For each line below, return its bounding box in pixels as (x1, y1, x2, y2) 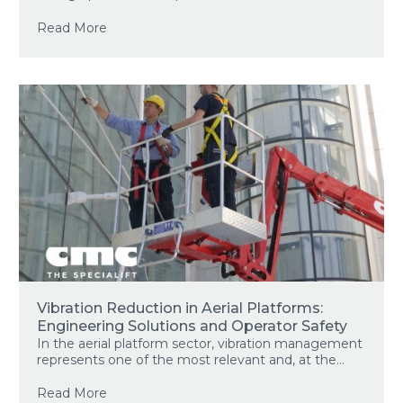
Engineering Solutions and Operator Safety (37, 317, 347, 335)
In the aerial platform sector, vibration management (37, 335, 363, 352)
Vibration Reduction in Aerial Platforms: (37, 299, 323, 317)
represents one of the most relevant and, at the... (37, 351, 345, 368)
